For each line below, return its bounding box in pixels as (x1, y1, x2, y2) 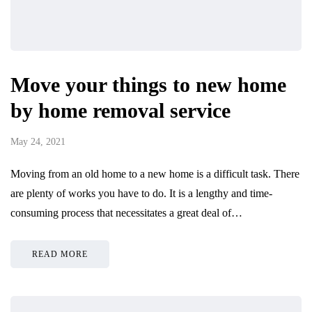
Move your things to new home (10, 72, 286, 96)
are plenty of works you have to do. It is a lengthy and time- (10, 187, 272, 199)
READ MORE (32, 249, 88, 259)
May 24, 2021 (10, 136, 65, 147)
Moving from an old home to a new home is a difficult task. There (10, 167, 299, 180)
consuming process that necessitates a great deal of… (10, 206, 242, 219)
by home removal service (10, 98, 231, 122)
